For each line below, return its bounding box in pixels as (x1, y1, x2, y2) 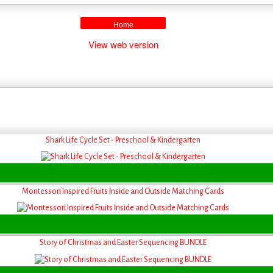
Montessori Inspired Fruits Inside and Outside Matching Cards (22, 186, 224, 196)
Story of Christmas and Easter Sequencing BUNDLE (40, 238, 207, 247)
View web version (88, 37, 158, 51)
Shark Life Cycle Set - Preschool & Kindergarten (46, 135, 200, 144)
